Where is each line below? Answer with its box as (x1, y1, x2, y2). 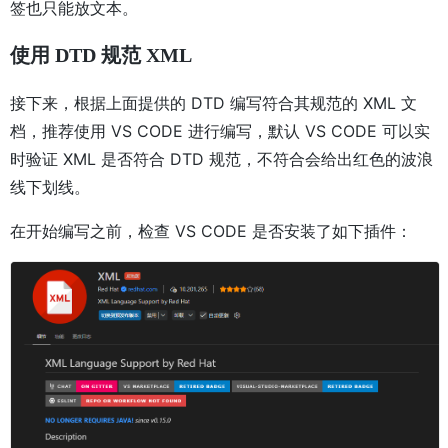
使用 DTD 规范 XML (10, 44, 192, 66)
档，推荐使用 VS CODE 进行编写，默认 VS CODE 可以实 (10, 121, 430, 141)
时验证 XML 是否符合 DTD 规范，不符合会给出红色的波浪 (10, 149, 433, 169)
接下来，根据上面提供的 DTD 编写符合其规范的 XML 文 (10, 93, 417, 113)
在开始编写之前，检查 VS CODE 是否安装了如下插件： (10, 221, 412, 241)
